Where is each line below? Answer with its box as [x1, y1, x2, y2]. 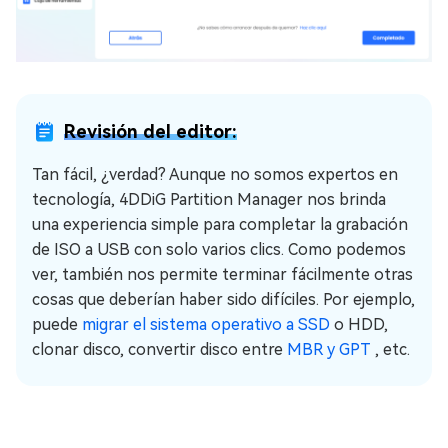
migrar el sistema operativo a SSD [82, 314, 334, 334]
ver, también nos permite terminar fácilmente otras [32, 264, 413, 284]
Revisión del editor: [64, 120, 237, 142]
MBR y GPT [287, 339, 375, 359]
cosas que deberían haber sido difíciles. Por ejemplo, [32, 289, 415, 309]
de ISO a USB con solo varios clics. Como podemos [32, 239, 406, 259]
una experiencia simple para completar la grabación [32, 214, 408, 234]
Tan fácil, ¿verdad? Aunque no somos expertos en [32, 164, 398, 184]
